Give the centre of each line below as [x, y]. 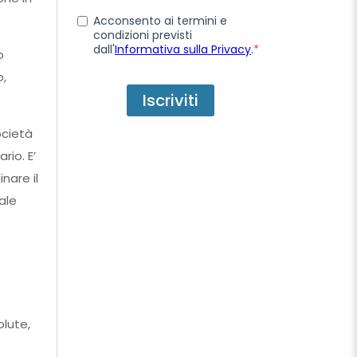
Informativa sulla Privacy [183, 49]
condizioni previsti [143, 35]
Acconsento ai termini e [160, 20]
